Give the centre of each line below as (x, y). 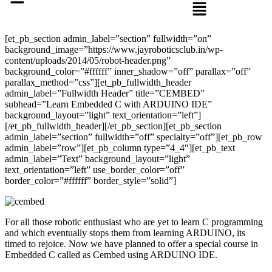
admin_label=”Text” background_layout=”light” (97, 158)
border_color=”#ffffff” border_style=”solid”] (90, 180)
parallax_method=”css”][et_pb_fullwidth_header (98, 82)
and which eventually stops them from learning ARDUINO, (121, 233)
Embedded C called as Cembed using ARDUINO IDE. (111, 254)
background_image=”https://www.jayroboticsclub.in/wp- (114, 49)
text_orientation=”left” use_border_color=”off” (95, 169)
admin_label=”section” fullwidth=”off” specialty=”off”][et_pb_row (134, 137)
